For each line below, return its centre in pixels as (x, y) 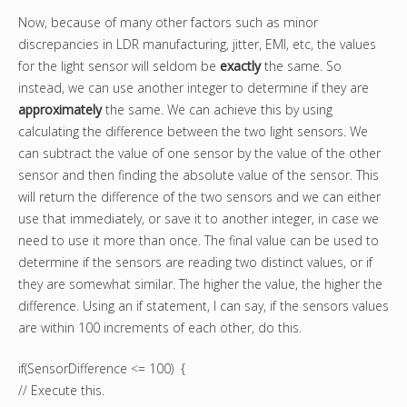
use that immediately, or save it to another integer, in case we (199, 219)
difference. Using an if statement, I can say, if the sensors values (203, 306)
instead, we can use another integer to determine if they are (194, 88)
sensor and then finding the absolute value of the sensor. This (199, 175)
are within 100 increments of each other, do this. (160, 328)
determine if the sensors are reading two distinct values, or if (195, 263)
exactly (242, 66)
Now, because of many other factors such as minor (168, 23)
